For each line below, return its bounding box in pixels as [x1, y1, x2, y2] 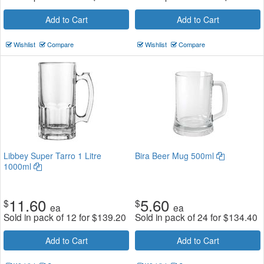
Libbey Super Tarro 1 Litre [4, 149, 101, 161]
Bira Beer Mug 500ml [135, 149, 216, 161]
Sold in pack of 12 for [4, 210, 92, 223]
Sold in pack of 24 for [135, 210, 223, 223]
